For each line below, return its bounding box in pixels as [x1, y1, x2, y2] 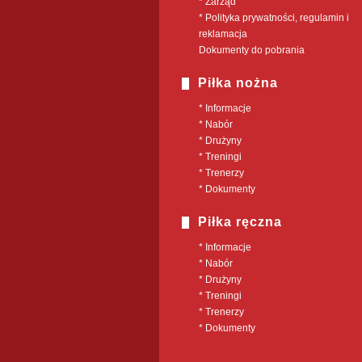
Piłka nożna [198, 76, 278, 90]
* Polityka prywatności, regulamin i [199, 12, 349, 23]
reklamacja [199, 28, 247, 40]
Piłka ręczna [198, 215, 282, 229]
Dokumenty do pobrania [199, 44, 305, 56]
